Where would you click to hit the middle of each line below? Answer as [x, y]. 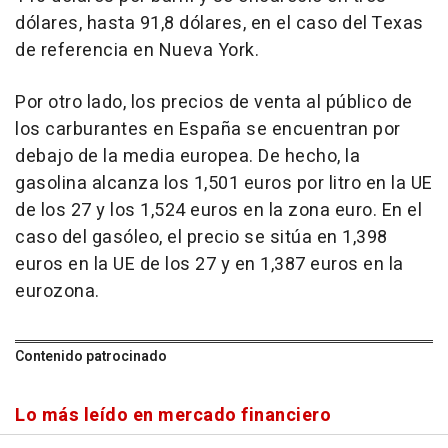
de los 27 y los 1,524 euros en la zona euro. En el [218, 211]
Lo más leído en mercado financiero [173, 416]
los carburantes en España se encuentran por [208, 130]
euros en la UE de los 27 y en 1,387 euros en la [209, 265]
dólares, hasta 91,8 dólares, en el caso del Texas [219, 24]
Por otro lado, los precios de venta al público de [214, 103]
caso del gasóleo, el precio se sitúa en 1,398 [201, 238]
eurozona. [57, 292]
